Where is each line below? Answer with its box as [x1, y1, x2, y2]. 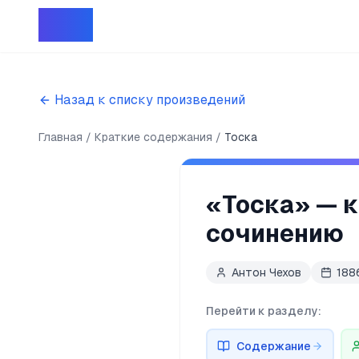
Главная [38, 131, 83, 143]
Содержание [236, 340, 311, 353]
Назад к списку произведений [54, 92, 245, 107]
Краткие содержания [95, 131, 212, 143]
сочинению [206, 220, 344, 248]
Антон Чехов [232, 266, 301, 279]
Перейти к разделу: [206, 305, 321, 317]
